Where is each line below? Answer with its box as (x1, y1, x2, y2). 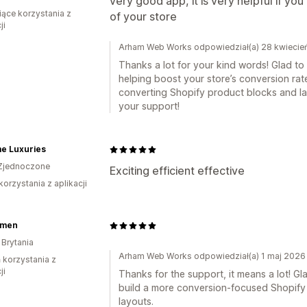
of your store (110, 10, 177, 23)
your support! (119, 100, 180, 112)
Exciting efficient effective (110, 164, 245, 177)
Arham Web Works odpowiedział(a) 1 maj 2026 (119, 251, 306, 261)
